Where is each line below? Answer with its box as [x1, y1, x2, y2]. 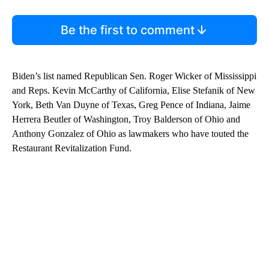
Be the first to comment [60, 22, 195, 37]
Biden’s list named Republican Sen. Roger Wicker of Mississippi [12, 70, 256, 81]
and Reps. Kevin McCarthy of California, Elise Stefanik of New [12, 85, 255, 95]
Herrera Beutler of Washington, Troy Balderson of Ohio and [12, 113, 240, 124]
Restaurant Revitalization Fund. [12, 142, 131, 153]
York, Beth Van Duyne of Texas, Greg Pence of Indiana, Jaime [12, 99, 250, 110]
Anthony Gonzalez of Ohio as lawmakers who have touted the [12, 128, 249, 139]
